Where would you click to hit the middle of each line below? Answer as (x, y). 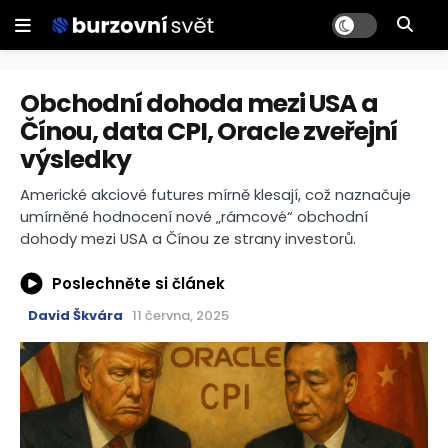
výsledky (75, 159)
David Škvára (75, 316)
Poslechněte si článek (138, 283)
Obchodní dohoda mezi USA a (199, 103)
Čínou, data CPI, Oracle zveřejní (208, 131)
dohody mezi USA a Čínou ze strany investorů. (188, 239)
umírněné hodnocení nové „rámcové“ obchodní (194, 217)
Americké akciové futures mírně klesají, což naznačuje (215, 195)
